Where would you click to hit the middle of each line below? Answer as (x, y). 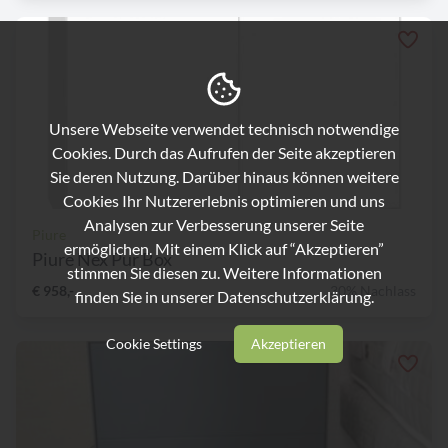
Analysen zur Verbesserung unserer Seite (224, 224)
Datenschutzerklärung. (295, 296)
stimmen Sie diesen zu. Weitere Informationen (224, 272)
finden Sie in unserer (145, 296)
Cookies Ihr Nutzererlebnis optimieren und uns (224, 200)
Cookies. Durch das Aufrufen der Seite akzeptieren (224, 152)
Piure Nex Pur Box (102, 259)
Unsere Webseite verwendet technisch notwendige (224, 128)
